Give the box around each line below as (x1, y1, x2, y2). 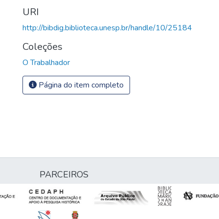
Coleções (22, 40, 63, 53)
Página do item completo (37, 79, 124, 90)
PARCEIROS (40, 169, 88, 180)
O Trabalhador (22, 57, 70, 68)
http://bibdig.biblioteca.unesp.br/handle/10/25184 (22, 22, 192, 33)
